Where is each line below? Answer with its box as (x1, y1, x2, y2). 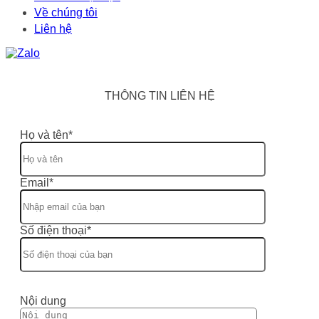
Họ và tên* (20, 128, 73, 141)
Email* (20, 176, 53, 189)
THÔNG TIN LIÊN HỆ (104, 89, 215, 102)
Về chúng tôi (34, 6, 98, 19)
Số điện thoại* (20, 224, 91, 236)
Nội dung (20, 294, 66, 307)
